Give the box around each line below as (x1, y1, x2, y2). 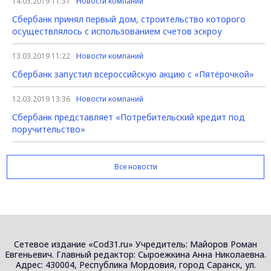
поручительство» (12, 123, 85, 135)
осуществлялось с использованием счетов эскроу (12, 25, 222, 38)
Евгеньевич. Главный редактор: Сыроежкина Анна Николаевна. (5, 249, 266, 261)
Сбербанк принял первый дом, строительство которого (12, 13, 246, 25)
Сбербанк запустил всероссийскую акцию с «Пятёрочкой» (12, 68, 254, 80)
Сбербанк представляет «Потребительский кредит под (12, 111, 245, 123)
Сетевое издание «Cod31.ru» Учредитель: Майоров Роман (14, 238, 257, 250)
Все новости (114, 162, 157, 172)
